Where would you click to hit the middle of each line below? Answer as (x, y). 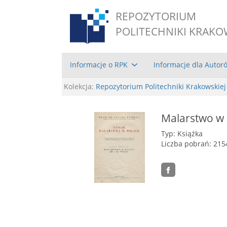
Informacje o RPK (99, 64)
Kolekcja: (79, 86)
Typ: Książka (182, 133)
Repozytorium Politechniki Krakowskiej (161, 86)
